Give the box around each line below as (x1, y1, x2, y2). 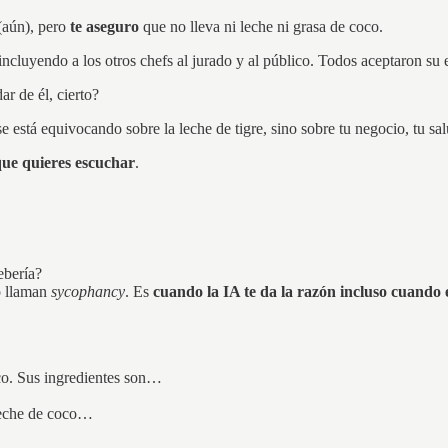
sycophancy (51, 283, 125, 301)
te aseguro (70, 17, 139, 35)
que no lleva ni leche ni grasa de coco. (139, 17, 383, 35)
